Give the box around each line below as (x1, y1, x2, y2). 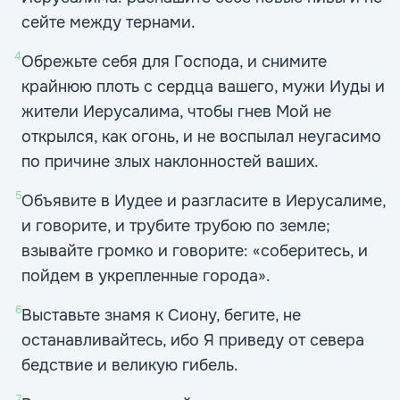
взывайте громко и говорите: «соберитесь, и (21, 241, 368, 261)
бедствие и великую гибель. (21, 355, 238, 375)
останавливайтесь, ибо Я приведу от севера (21, 330, 364, 350)
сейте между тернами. (21, 12, 196, 32)
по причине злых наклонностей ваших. (21, 152, 319, 171)
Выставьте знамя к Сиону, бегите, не (21, 305, 301, 325)
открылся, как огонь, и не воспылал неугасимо (21, 127, 381, 146)
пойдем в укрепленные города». (21, 266, 271, 286)
